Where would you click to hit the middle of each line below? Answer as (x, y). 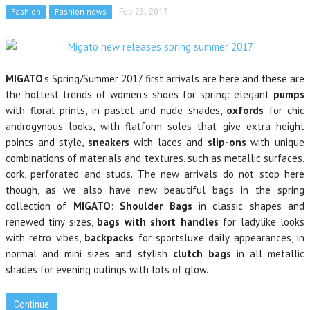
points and (33, 142)
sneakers (108, 142)
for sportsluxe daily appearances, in (219, 238)
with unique (275, 142)
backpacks (109, 238)
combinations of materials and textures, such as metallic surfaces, (155, 158)
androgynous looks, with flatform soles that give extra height (155, 126)
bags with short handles (158, 222)
